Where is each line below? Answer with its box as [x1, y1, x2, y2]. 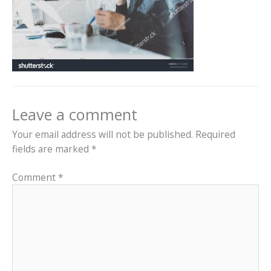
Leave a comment [12, 104, 137, 125]
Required [195, 128, 235, 142]
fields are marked [12, 142, 91, 156]
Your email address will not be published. [12, 128, 193, 142]
